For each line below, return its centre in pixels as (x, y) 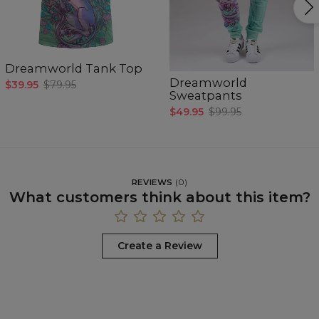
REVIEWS (152, 183)
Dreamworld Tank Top (74, 69)
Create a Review (159, 246)
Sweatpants (206, 96)
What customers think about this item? (159, 197)
